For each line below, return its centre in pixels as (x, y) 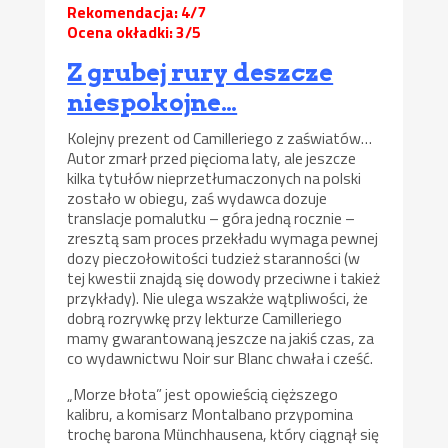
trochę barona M (122, 433)
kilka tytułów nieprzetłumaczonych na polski (214, 178)
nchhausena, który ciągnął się (282, 433)
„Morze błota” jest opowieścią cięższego (203, 393)
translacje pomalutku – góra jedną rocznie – (211, 218)
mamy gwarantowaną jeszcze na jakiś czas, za (221, 338)
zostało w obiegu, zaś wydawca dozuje (197, 198)
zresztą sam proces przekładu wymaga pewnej (223, 238)
